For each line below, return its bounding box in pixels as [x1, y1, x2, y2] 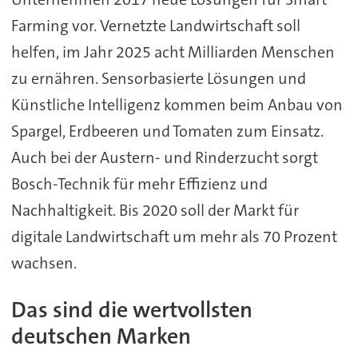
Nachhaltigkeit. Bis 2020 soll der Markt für [10, 199, 299, 221]
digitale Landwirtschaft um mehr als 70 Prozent [10, 225, 337, 247]
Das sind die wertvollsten [10, 295, 253, 324]
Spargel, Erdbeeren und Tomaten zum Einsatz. [10, 120, 324, 141]
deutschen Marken [10, 321, 191, 351]
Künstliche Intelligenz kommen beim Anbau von [10, 93, 343, 115]
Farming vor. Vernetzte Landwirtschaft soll [10, 14, 300, 36]
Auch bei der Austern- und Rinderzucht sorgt [10, 146, 318, 168]
